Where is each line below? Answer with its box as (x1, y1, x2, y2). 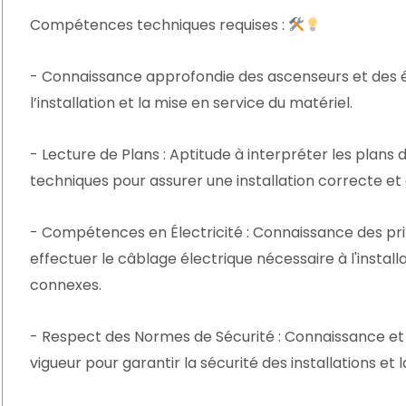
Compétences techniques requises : (30, 14, 288, 35)
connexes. (30, 275, 101, 295)
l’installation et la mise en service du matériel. (30, 92, 353, 113)
